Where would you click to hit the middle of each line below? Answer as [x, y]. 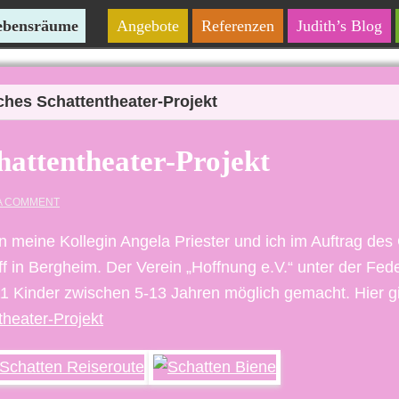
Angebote [148, 26]
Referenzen [238, 26]
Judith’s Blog [339, 26]
